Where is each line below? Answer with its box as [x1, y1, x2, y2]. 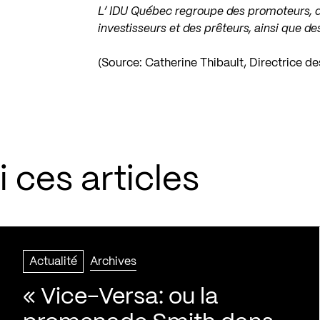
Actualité [29, 256, 77, 267]
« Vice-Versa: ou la [23, 286, 219, 308]
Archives [90, 256, 136, 267]
